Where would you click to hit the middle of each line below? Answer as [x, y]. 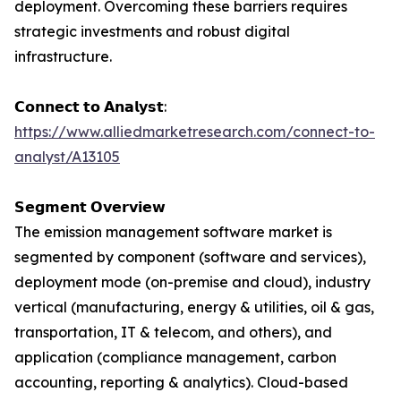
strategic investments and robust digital [152, 32]
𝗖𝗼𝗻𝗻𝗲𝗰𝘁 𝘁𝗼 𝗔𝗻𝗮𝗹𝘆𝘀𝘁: [90, 107]
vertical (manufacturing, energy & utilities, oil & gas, [194, 307]
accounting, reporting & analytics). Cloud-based [181, 383]
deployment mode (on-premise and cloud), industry [192, 282]
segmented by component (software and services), [190, 257]
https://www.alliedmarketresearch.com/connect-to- [195, 132]
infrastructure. [63, 57]
